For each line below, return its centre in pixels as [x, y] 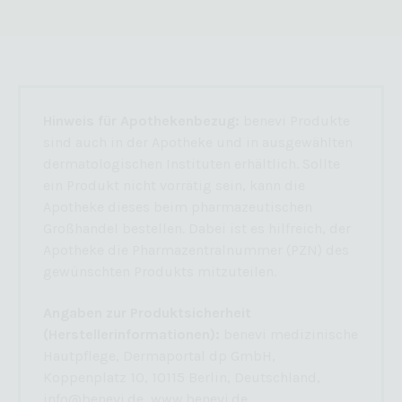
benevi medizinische [289, 334]
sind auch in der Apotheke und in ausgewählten [198, 142]
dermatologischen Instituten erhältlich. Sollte [192, 163]
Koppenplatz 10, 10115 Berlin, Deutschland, [182, 377]
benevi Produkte [297, 120]
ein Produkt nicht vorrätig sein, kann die [174, 185]
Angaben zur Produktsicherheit [147, 312]
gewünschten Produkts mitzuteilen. [160, 271]
